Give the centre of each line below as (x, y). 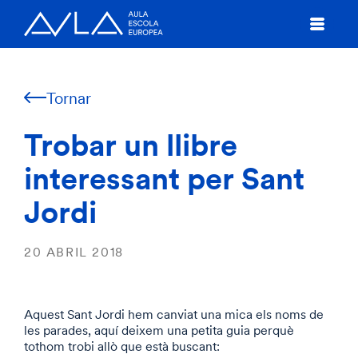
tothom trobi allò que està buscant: (122, 346)
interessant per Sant (164, 178)
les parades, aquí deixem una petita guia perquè (159, 330)
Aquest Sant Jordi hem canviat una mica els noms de (174, 314)
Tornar (69, 97)
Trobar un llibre (131, 144)
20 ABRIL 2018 (74, 252)
